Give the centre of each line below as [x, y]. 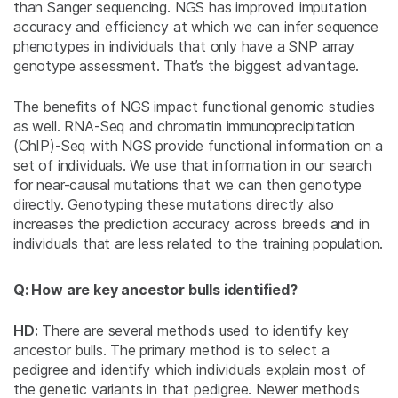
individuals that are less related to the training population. [199, 244]
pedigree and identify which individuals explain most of [190, 370]
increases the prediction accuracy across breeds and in [191, 224]
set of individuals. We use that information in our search [193, 166]
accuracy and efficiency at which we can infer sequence [196, 27]
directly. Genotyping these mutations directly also [174, 205]
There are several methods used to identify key [194, 331]
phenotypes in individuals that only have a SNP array [184, 47]
